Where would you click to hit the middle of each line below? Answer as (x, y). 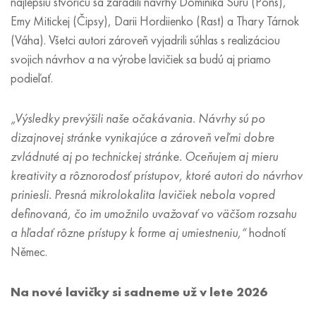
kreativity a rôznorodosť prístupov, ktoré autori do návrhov (157, 176)
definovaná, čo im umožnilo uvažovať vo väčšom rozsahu (153, 214)
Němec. (30, 252)
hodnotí (266, 233)
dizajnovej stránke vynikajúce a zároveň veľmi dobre (142, 138)
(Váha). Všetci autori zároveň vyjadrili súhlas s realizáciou (145, 40)
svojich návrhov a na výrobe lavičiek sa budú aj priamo (141, 59)
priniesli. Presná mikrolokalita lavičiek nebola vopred (143, 195)
